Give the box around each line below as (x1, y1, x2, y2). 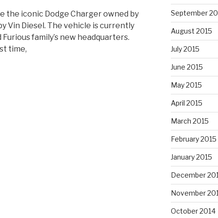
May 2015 (170, 80, 202, 89)
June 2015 (170, 62, 203, 71)
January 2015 (170, 152, 212, 161)
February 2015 (170, 134, 217, 143)
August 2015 (170, 26, 212, 35)
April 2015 (170, 98, 202, 107)
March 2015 (170, 116, 209, 125)
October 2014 (170, 206, 216, 215)
